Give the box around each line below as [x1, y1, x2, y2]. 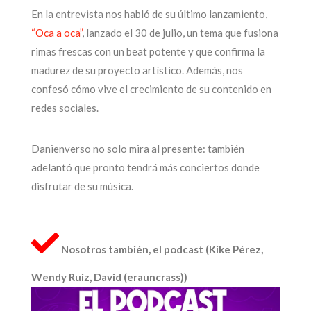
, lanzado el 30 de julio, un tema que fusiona [81, 26, 278, 39]
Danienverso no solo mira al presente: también [31, 142, 244, 155]
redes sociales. [31, 101, 99, 114]
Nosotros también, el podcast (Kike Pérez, [60, 243, 263, 256]
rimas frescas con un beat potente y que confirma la [31, 44, 265, 58]
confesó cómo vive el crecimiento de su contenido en [31, 82, 271, 95]
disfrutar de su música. [31, 179, 133, 192]
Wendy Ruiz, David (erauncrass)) [31, 271, 187, 284]
